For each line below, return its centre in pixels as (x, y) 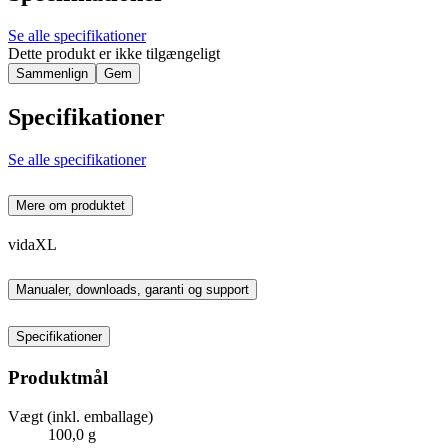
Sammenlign (52, 73)
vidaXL (32, 244)
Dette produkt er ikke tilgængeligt (114, 53)
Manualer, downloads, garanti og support (132, 290)
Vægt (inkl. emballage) (80, 416)
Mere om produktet (70, 205)
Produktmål (58, 378)
